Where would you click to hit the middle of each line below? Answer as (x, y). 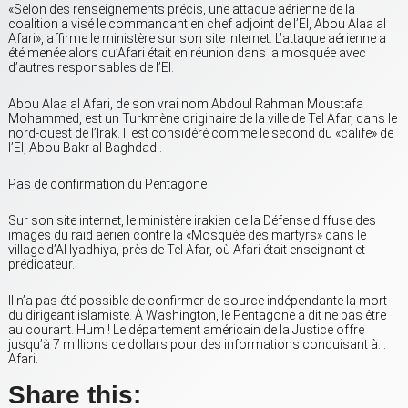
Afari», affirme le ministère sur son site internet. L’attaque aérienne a (197, 39)
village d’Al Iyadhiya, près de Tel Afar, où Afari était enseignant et (187, 250)
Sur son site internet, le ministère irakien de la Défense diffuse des (192, 221)
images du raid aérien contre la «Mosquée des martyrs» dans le (187, 235)
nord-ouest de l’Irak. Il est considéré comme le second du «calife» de (201, 133)
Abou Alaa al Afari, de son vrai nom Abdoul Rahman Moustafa (186, 104)
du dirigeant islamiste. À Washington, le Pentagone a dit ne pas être (197, 316)
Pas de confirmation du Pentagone (107, 184)
